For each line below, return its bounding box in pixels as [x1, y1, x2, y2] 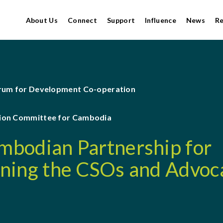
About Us [25, 15, 58, 24]
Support [107, 15, 135, 24]
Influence [145, 15, 176, 24]
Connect [67, 15, 98, 24]
